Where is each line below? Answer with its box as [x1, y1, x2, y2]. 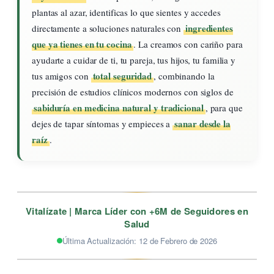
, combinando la [154, 69, 215, 82]
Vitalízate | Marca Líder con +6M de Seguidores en [26, 204, 248, 218]
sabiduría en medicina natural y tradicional [34, 100, 204, 114]
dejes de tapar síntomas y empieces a [32, 117, 173, 130]
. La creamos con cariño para [133, 37, 243, 50]
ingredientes [185, 21, 233, 35]
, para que [205, 101, 243, 114]
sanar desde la [174, 116, 231, 130]
